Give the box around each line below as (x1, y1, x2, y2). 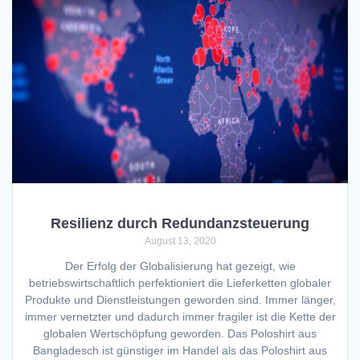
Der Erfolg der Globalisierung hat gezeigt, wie (64, 260, 296, 273)
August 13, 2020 (144, 235, 216, 247)
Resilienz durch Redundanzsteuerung (51, 215, 309, 232)
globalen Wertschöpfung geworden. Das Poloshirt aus (43, 327, 317, 341)
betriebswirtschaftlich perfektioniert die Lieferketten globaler (29, 276, 331, 290)
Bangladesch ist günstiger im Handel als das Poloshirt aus (33, 344, 327, 358)
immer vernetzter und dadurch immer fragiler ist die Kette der (24, 310, 336, 324)
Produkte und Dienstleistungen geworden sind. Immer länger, (24, 293, 336, 307)
